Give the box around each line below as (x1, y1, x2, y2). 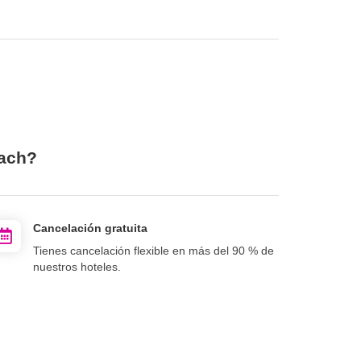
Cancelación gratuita (33, 221, 147, 234)
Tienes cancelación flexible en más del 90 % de (33, 243, 274, 257)
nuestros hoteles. (33, 259, 121, 273)
